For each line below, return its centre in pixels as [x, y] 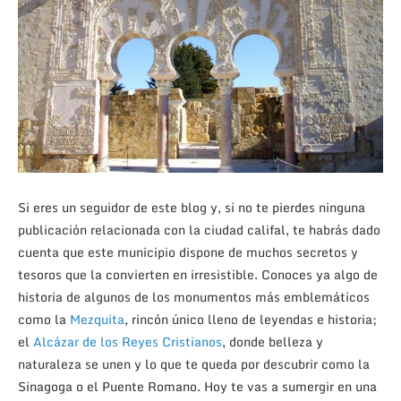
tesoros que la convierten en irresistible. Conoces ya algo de [198, 275]
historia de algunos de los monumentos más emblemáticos [194, 297]
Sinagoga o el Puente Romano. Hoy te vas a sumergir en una [197, 387]
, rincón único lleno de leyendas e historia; [251, 320]
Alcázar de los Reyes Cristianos [128, 342]
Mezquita [97, 320]
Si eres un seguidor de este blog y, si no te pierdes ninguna [192, 208]
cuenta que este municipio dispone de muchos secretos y [188, 252]
